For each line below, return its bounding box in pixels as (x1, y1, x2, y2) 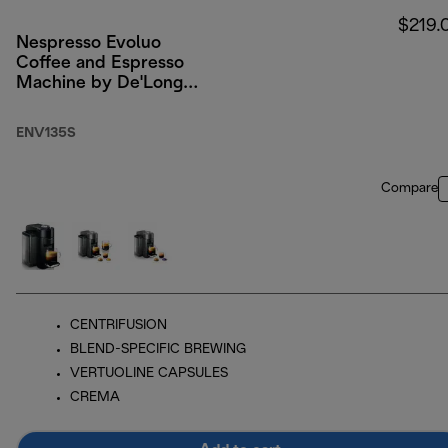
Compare (381, 182, 438, 196)
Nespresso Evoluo (16, 35, 161, 53)
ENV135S (16, 127, 76, 141)
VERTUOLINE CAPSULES (70, 367, 228, 381)
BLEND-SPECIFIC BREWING (70, 343, 246, 357)
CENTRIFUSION (70, 319, 167, 333)
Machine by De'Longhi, (16, 75, 202, 93)
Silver (16, 95, 63, 113)
